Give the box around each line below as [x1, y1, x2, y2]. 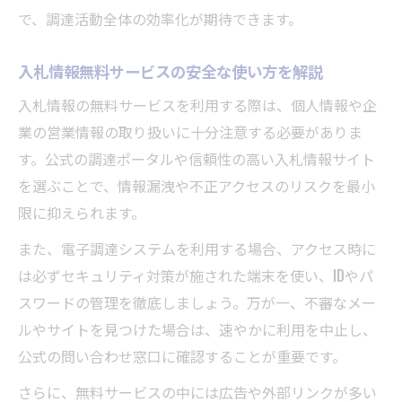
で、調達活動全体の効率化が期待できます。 [18, 8, 302, 31]
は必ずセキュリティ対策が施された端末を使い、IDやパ [18, 265, 373, 287]
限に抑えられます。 [18, 202, 145, 224]
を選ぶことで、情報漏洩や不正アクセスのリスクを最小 [18, 175, 375, 197]
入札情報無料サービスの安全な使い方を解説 [18, 59, 323, 83]
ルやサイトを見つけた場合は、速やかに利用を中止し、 [18, 319, 377, 341]
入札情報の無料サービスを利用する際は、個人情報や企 [18, 94, 377, 117]
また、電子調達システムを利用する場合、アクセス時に [18, 238, 376, 260]
